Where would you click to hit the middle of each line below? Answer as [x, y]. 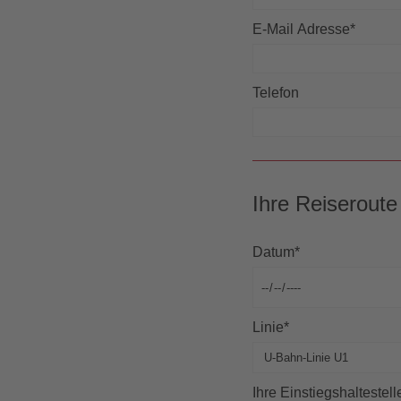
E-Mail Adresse [302, 30]
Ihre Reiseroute [325, 204]
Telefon [276, 93]
